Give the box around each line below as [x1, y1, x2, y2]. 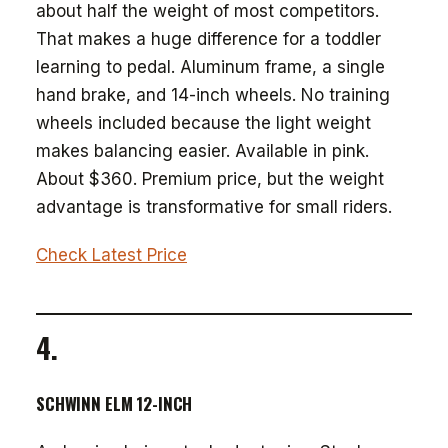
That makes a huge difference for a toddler [36, 29, 381, 49]
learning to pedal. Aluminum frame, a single [36, 57, 385, 77]
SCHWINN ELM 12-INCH [36, 391, 193, 416]
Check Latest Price [36, 245, 187, 265]
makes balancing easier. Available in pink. [36, 141, 369, 161]
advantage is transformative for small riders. [36, 197, 392, 217]
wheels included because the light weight [36, 113, 371, 133]
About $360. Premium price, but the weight [36, 169, 384, 189]
